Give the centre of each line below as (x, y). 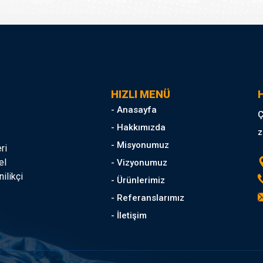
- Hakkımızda (138, 127)
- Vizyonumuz (139, 163)
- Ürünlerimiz (138, 180)
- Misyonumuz (140, 145)
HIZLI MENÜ (141, 94)
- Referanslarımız (148, 198)
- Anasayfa (134, 110)
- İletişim (129, 215)
